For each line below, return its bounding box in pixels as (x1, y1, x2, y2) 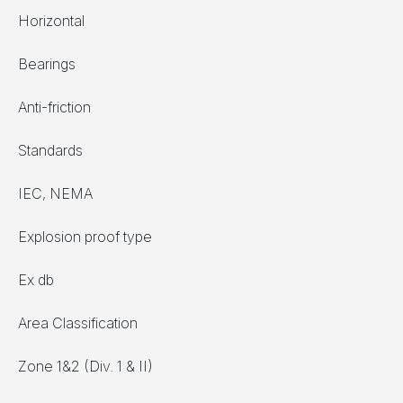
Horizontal (18, 12, 85, 31)
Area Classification (18, 314, 138, 333)
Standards (18, 141, 83, 160)
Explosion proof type (18, 228, 152, 246)
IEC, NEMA (18, 184, 93, 203)
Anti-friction (18, 98, 91, 117)
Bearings (18, 55, 76, 74)
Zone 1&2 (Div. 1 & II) (18, 357, 153, 376)
